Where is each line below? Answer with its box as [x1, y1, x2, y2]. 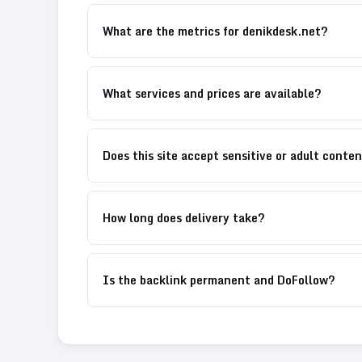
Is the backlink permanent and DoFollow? [103, 270, 335, 289]
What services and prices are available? [103, 83, 322, 103]
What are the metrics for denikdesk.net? [103, 21, 328, 40]
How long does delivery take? [103, 208, 265, 227]
